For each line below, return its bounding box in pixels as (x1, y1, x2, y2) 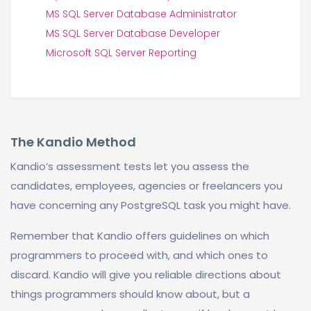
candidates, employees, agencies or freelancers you (10, 178, 283, 193)
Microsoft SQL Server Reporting (46, 46, 196, 60)
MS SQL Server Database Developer (46, 26, 220, 40)
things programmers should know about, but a (10, 287, 250, 301)
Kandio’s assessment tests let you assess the (10, 159, 249, 174)
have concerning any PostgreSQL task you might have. (10, 198, 291, 212)
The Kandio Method (10, 133, 136, 151)
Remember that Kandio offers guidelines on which (10, 228, 269, 243)
